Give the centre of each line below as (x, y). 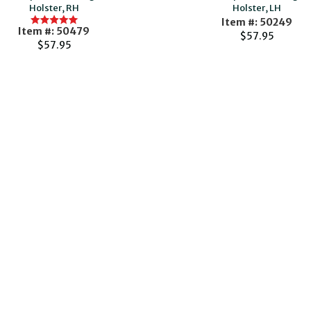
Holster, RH (54, 8)
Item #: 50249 (257, 22)
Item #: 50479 (54, 31)
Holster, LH (257, 8)
